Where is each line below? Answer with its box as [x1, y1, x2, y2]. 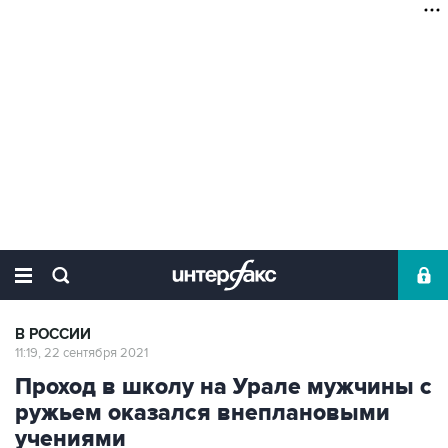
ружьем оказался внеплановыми [15, 399, 390, 427]
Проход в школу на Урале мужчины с [15, 373, 432, 401]
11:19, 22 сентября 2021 [15, 345, 148, 361]
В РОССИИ [15, 325, 91, 344]
